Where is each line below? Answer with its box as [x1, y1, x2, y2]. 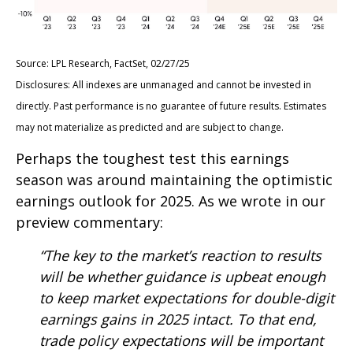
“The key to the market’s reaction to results [39, 245, 321, 265]
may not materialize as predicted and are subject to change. [16, 120, 284, 134]
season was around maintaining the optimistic [16, 169, 333, 189]
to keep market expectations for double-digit [39, 288, 334, 307]
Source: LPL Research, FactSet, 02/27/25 [16, 56, 190, 70]
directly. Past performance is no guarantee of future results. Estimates [16, 98, 326, 113]
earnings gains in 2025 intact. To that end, [39, 309, 317, 329]
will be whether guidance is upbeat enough [39, 266, 325, 286]
